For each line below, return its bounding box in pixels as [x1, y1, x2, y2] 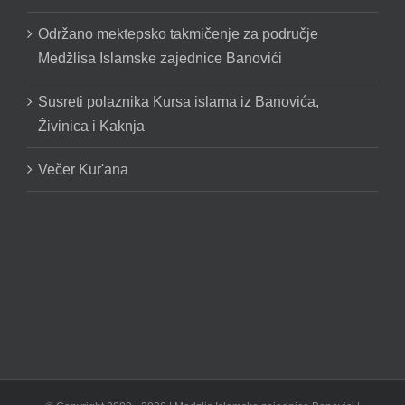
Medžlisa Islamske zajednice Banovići [38, 51, 282, 67]
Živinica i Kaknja [38, 118, 145, 135]
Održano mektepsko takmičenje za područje [38, 26, 318, 42]
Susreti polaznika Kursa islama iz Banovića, [38, 94, 319, 110]
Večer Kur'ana [38, 162, 128, 178]
